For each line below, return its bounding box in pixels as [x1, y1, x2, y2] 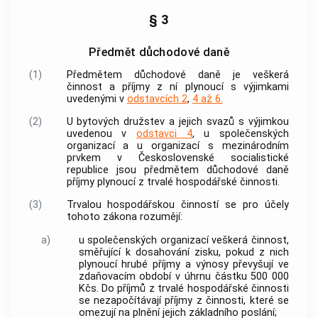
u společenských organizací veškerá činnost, [78, 234, 289, 246]
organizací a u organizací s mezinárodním [66, 139, 289, 152]
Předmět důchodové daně [88, 45, 230, 59]
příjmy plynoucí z [66, 175, 147, 188]
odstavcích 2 [126, 92, 187, 105]
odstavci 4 [136, 127, 192, 140]
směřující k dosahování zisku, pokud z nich [78, 246, 289, 258]
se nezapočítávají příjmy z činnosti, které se [78, 294, 289, 307]
